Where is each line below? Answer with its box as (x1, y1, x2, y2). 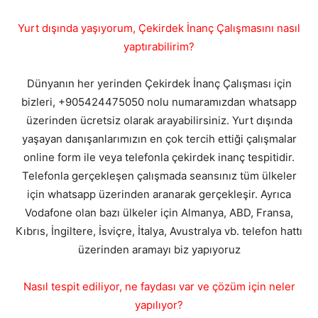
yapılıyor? (135, 297, 183, 312)
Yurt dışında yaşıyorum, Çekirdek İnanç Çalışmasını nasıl (18, 21, 300, 35)
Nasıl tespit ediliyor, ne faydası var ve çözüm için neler (23, 279, 295, 293)
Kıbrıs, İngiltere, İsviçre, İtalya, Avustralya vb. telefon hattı (16, 224, 302, 238)
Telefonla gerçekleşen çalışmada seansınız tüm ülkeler (21, 168, 297, 182)
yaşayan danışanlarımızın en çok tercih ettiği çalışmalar (21, 131, 297, 146)
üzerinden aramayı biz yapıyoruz (77, 242, 241, 256)
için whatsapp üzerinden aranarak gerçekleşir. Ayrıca (27, 187, 291, 201)
